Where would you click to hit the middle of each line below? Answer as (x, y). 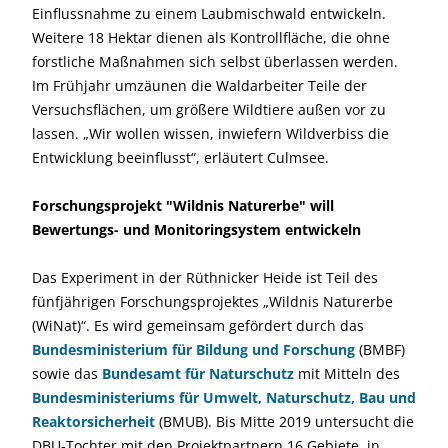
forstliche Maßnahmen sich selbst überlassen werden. (215, 61)
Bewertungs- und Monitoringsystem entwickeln (196, 229)
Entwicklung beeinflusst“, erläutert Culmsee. (180, 157)
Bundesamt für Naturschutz (198, 373)
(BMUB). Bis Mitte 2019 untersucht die (284, 421)
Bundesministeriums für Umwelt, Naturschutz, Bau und (224, 397)
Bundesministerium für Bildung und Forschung (193, 349)
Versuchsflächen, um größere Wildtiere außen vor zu (209, 109)
